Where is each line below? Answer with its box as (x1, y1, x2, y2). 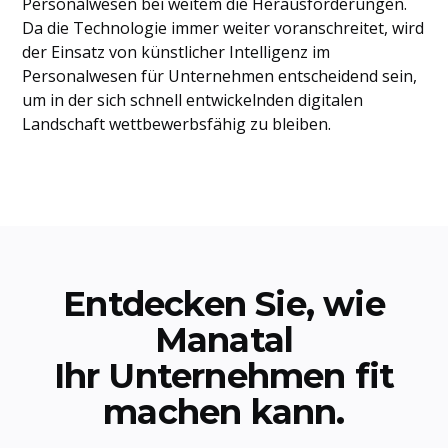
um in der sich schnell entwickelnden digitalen (22, 89, 364, 111)
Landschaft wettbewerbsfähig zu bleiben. (22, 113, 332, 135)
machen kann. (103, 391, 345, 433)
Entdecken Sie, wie (63, 283, 385, 325)
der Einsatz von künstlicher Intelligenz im (22, 41, 331, 63)
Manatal (154, 319, 294, 361)
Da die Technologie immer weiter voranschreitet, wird (22, 17, 425, 39)
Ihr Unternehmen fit (53, 355, 395, 397)
